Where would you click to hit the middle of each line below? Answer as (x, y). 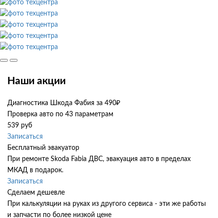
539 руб (20, 126)
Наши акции (36, 81)
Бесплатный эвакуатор (43, 148)
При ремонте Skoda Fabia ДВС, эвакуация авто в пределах (99, 159)
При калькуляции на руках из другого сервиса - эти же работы (107, 204)
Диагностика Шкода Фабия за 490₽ (64, 103)
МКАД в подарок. (35, 171)
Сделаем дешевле (36, 193)
